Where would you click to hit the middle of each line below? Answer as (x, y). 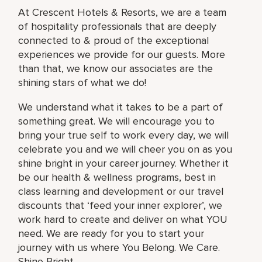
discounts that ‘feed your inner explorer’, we (120, 205)
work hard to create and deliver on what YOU (123, 219)
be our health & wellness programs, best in (117, 177)
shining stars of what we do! (82, 82)
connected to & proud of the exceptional (114, 40)
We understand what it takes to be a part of (121, 107)
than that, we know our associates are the (116, 68)
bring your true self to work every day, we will (124, 135)
